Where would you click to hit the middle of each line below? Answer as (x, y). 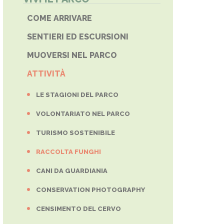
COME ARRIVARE (59, 18)
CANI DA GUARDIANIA (72, 171)
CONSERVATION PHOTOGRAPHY (90, 190)
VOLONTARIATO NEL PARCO (83, 114)
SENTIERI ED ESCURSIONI (78, 37)
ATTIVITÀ (47, 74)
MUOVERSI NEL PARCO (72, 55)
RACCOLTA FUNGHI (68, 152)
